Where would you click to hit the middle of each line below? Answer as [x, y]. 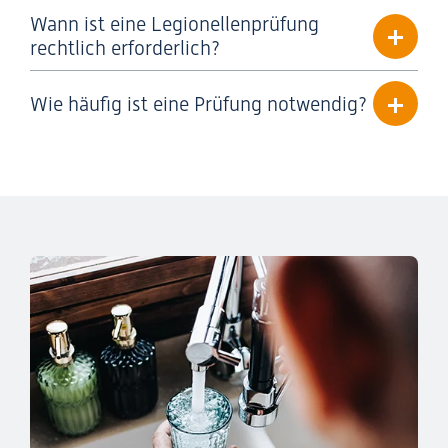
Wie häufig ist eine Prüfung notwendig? [198, 103]
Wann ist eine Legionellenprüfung [174, 24]
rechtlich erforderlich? [125, 48]
